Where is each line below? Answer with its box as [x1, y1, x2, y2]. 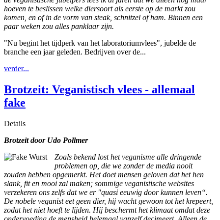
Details [4, 119, 26, 128]
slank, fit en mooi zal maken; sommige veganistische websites [4, 179, 194, 188]
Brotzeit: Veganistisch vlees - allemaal [4, 82, 195, 96]
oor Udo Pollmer [34, 136, 88, 144]
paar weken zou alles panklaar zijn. [4, 22, 114, 30]
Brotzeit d [4, 136, 34, 144]
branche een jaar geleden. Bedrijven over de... [4, 47, 146, 56]
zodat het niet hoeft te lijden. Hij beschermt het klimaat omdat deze [4, 205, 210, 214]
